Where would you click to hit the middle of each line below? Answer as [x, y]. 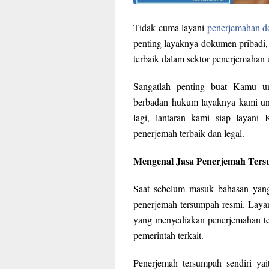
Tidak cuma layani [170, 28]
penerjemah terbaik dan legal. [189, 133]
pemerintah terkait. [168, 235]
